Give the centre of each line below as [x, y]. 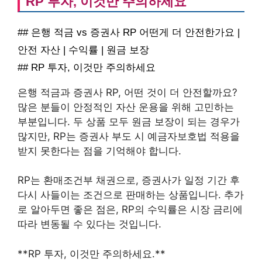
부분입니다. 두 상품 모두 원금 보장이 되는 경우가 [129, 121]
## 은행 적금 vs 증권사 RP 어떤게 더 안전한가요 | [129, 32]
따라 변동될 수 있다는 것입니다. [89, 224]
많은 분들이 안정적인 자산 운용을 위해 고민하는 [126, 107]
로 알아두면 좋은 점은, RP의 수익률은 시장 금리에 [130, 210]
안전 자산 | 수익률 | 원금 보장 [83, 50]
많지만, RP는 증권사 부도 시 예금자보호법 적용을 [129, 136]
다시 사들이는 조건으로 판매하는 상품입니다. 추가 [131, 195]
